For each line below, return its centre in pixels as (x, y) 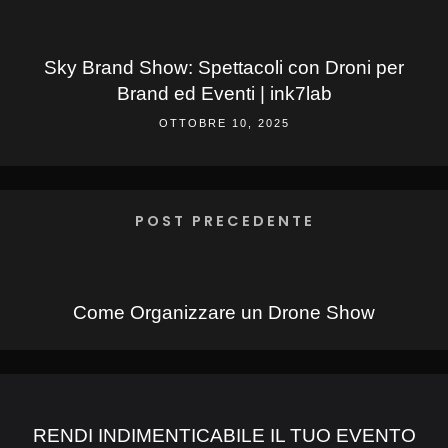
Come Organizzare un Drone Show (224, 313)
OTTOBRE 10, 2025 (224, 123)
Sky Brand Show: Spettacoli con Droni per (224, 68)
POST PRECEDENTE (225, 221)
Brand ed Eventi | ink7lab (224, 94)
